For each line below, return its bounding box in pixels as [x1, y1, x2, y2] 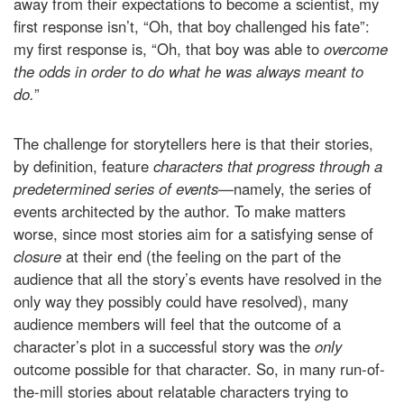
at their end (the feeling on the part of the [66, 245, 341, 268]
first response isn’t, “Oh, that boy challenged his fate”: [14, 15, 370, 38]
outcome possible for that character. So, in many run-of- [14, 358, 385, 381]
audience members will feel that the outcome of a [14, 313, 341, 335]
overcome [324, 38, 388, 60]
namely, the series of [234, 178, 372, 200]
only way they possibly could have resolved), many [14, 290, 348, 313]
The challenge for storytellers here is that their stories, [14, 133, 373, 155]
